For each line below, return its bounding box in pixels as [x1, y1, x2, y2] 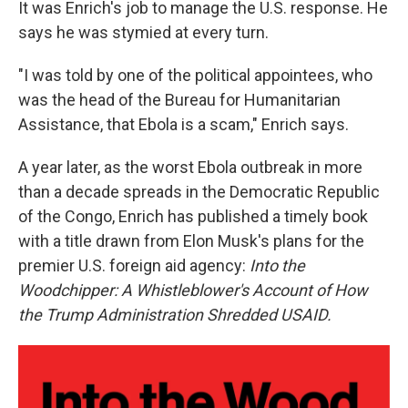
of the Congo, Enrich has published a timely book [18, 207, 368, 227]
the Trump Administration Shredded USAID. [18, 305, 331, 325]
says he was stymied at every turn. [18, 23, 269, 43]
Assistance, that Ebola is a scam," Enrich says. [18, 115, 349, 135]
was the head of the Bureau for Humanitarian [18, 90, 341, 110]
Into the [250, 256, 305, 276]
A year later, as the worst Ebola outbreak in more [18, 158, 362, 178]
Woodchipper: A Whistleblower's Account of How [18, 280, 368, 301]
